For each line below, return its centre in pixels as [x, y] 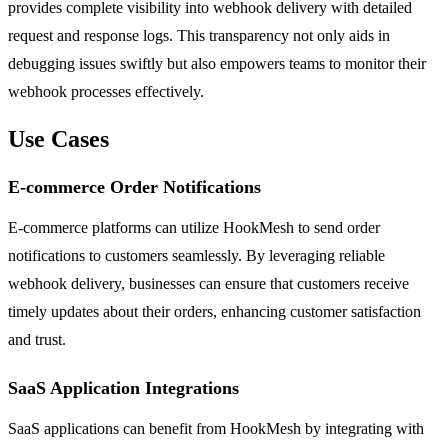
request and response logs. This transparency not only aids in [199, 36]
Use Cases [58, 139]
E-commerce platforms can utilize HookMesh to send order [194, 228]
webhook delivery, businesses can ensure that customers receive [208, 284]
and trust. [37, 340]
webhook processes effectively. [106, 92]
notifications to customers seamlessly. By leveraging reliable [196, 256]
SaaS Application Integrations [123, 388]
